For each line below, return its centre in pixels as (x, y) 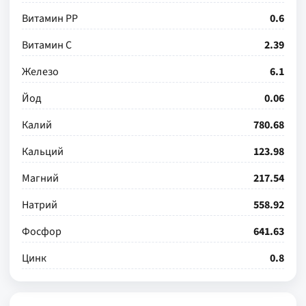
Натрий (40, 205)
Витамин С (47, 45)
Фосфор (42, 232)
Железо (40, 72)
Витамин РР (50, 18)
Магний (40, 178)
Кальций (43, 152)
